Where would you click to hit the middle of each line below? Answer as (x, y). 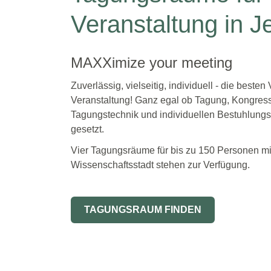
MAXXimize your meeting (152, 62)
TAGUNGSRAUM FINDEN (143, 210)
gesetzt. (87, 129)
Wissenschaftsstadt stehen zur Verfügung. (160, 165)
